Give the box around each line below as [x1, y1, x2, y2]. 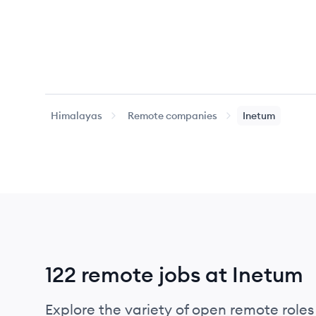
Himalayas [51, 109, 102, 122]
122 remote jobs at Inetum [45, 261, 303, 288]
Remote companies [128, 109, 217, 122]
